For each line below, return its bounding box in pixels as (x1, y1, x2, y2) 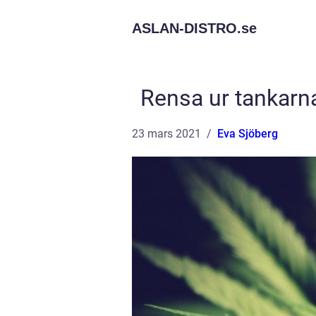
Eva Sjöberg (217, 127, 278, 140)
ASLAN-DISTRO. (132, 20, 241, 36)
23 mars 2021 (132, 127, 201, 140)
